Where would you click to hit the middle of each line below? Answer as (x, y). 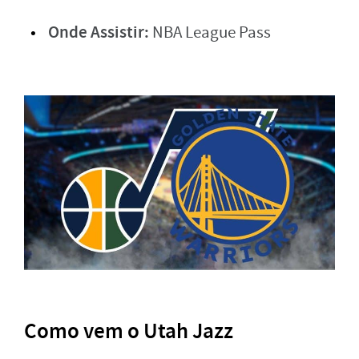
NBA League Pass (210, 32)
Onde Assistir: (99, 32)
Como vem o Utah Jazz (129, 331)
